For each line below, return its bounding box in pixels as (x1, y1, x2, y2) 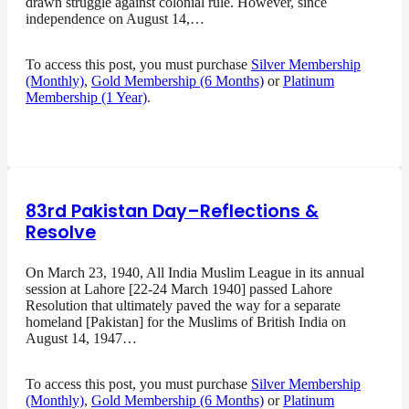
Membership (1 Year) (26, 89, 147, 106)
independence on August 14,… (26, 11, 204, 27)
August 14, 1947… (26, 330, 137, 347)
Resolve (26, 220, 96, 246)
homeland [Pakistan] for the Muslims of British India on (26, 314, 346, 330)
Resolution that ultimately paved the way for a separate (26, 298, 341, 314)
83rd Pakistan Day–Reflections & (26, 199, 319, 225)
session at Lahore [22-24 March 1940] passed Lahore (26, 281, 332, 298)
